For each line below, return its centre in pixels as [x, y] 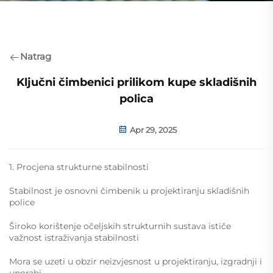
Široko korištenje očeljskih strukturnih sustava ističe [120, 226]
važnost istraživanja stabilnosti [74, 238]
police [22, 202]
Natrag [36, 57]
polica [136, 99]
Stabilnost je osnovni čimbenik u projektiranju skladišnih [129, 191]
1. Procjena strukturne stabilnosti [79, 167]
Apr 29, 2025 [152, 130]
